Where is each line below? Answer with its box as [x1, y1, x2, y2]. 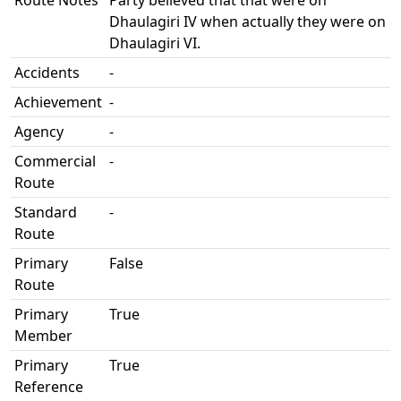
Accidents [14, 63, 80, 82]
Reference [14, 377, 83, 397]
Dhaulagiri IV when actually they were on [109, 12, 386, 31]
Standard [14, 202, 77, 222]
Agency [14, 122, 64, 141]
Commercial [14, 151, 96, 171]
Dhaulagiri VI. [109, 33, 200, 53]
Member [14, 326, 73, 346]
